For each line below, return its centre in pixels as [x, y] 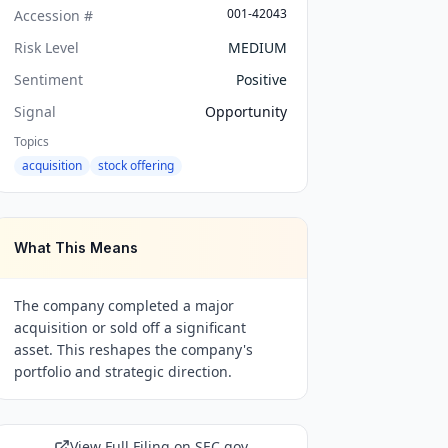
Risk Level [47, 47]
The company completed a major [124, 305]
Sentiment [49, 79]
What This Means [76, 247]
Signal [35, 111]
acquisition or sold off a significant [130, 327]
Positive [261, 79]
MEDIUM [257, 47]
